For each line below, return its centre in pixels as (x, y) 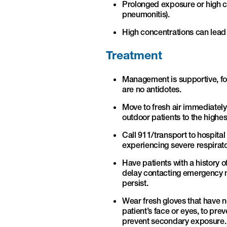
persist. (135, 183)
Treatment (134, 55)
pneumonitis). (146, 14)
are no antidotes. (152, 89)
